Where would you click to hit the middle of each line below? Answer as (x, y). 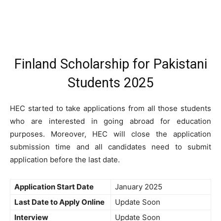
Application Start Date (54, 187)
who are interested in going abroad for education (110, 121)
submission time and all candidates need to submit (110, 147)
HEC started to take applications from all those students (110, 108)
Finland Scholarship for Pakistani (110, 64)
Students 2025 (110, 83)
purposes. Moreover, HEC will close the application (110, 134)
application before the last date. (65, 160)
